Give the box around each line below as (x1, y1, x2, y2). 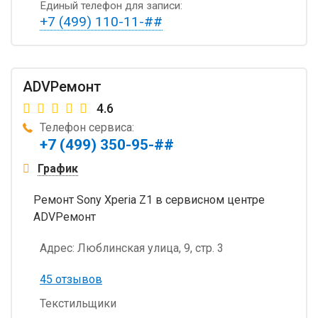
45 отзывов (40, 272, 102, 286)
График (38, 161, 78, 175)
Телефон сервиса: (40, 120, 134, 134)
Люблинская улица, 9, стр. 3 (75, 241, 224, 255)
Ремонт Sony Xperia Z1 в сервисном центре (33, 192, 265, 207)
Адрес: (40, 241, 75, 255)
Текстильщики (40, 296, 116, 310)
